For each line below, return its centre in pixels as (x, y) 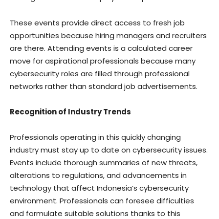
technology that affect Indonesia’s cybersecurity (99, 188)
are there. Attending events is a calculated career (101, 48)
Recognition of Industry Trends (70, 112)
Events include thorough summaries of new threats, (104, 163)
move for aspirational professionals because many (103, 61)
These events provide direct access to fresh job (97, 23)
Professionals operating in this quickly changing (95, 137)
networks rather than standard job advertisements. (104, 86)
